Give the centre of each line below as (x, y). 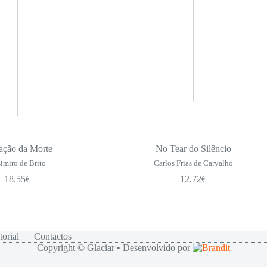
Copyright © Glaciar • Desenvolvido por (115, 248)
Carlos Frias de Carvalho (193, 163)
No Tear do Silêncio (193, 149)
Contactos (53, 237)
